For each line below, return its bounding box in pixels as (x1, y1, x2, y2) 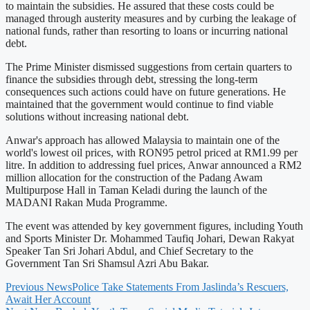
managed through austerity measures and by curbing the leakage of (6, 12, 296, 24)
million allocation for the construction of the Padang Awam (6, 172, 262, 183)
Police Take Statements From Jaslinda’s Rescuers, (72, 281, 289, 293)
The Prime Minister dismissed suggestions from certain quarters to (6, 61, 292, 73)
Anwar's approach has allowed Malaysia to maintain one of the (6, 134, 280, 146)
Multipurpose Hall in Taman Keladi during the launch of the (6, 184, 267, 196)
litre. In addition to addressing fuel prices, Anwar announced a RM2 (6, 159, 302, 171)
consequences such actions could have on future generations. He (6, 86, 286, 98)
